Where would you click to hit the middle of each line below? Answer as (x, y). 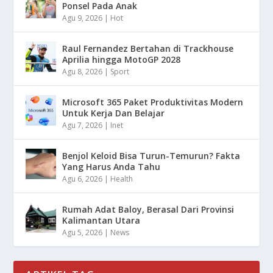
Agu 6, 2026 (83, 179)
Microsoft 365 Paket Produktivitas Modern (153, 102)
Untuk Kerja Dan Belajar (114, 113)
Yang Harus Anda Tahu (112, 167)
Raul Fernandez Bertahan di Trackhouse (148, 49)
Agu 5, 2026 (83, 233)
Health (122, 179)
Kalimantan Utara (101, 221)
